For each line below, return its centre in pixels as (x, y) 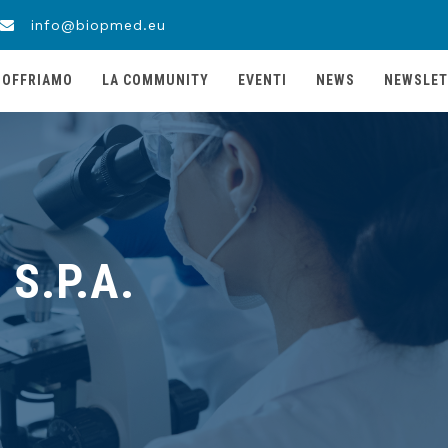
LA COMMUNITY (155, 80)
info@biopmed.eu (96, 25)
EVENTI (262, 80)
